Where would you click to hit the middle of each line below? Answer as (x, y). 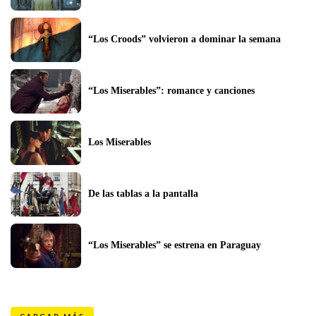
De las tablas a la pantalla (143, 193)
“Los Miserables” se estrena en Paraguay (175, 245)
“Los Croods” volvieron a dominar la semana (184, 39)
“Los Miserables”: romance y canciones (171, 90)
